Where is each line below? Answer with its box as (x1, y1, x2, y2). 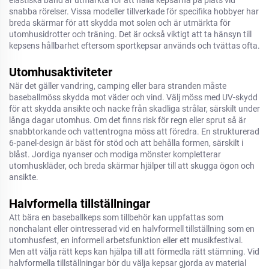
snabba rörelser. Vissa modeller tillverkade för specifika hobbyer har (9, 7, 259, 16)
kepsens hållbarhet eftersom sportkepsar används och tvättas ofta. (9, 41, 260, 50)
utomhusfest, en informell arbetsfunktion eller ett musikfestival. (9, 235, 243, 245)
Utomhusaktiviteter (9, 65, 112, 79)
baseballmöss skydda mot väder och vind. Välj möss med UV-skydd (9, 92, 258, 102)
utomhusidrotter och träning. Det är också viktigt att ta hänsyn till (9, 29, 252, 39)
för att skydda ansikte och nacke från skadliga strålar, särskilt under (9, 104, 260, 113)
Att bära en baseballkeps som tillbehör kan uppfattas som (9, 213, 223, 222)
